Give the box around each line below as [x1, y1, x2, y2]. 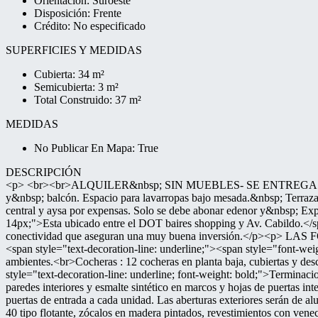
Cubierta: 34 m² [34, 68, 104, 80]
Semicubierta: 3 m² [34, 81, 119, 93]
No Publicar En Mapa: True [34, 142, 158, 154]
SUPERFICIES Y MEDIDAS [6, 44, 142, 56]
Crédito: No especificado [34, 20, 146, 32]
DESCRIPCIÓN [6, 166, 82, 178]
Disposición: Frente [34, 7, 121, 19]
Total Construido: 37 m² [34, 94, 141, 106]
